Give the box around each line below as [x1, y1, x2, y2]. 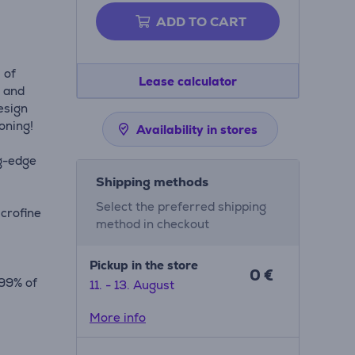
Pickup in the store [89, 258, 198, 273]
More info [89, 310, 146, 325]
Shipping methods [95, 174, 208, 190]
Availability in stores [136, 122, 258, 137]
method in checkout [95, 216, 209, 231]
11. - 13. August [89, 277, 174, 292]
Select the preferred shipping [95, 199, 266, 214]
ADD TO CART [155, 13, 246, 30]
